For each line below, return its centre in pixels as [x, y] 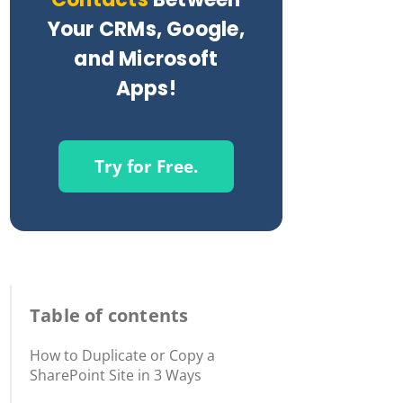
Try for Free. [146, 166]
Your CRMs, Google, [146, 29]
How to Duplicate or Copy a [123, 355]
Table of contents [109, 315]
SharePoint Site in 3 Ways [116, 375]
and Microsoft [146, 59]
